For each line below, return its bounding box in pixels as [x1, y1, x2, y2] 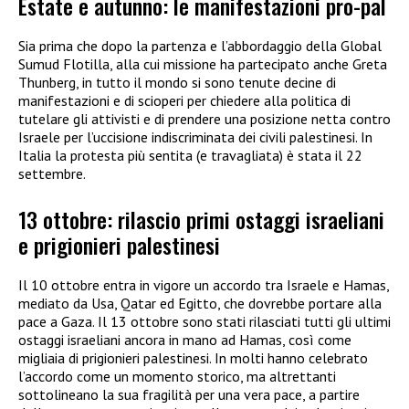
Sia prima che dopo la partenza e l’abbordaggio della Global [18, 36, 382, 55]
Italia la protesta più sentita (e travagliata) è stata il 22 [18, 145, 362, 164]
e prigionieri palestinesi [18, 228, 220, 262]
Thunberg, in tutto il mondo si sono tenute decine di [18, 72, 336, 91]
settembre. [18, 163, 86, 183]
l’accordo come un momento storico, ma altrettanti [18, 367, 336, 386]
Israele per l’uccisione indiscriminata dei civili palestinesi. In [18, 127, 372, 146]
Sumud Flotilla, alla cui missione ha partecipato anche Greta [18, 54, 387, 73]
